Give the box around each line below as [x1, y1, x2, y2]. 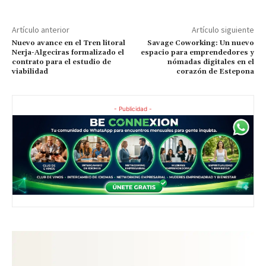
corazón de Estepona [176, 66, 254, 76]
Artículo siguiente [191, 24, 254, 35]
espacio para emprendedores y [140, 47, 254, 57]
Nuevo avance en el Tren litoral [12, 38, 125, 47]
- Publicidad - [114, 104, 152, 112]
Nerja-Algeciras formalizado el [12, 47, 124, 57]
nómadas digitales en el [167, 57, 254, 66]
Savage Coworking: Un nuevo [147, 38, 254, 47]
